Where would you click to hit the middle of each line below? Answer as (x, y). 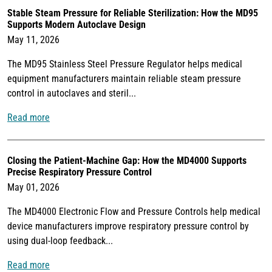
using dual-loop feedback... (60, 241)
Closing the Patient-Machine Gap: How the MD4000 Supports (127, 161)
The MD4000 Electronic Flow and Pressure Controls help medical (134, 212)
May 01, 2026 (33, 188)
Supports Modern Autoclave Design (76, 25)
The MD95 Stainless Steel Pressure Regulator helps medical (125, 64)
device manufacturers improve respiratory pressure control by (128, 226)
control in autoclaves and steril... (72, 93)
